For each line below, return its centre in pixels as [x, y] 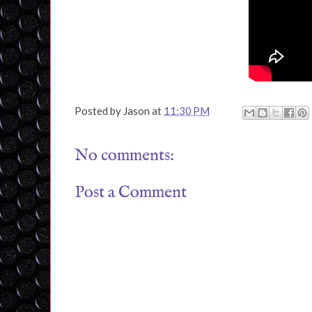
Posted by [99, 110]
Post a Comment [131, 193]
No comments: [124, 155]
